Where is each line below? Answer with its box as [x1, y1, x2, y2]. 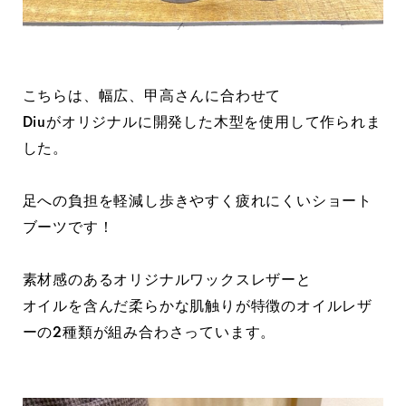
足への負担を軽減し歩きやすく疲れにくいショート [22, 190, 373, 212]
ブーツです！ [22, 217, 114, 238]
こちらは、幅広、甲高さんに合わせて [22, 85, 282, 107]
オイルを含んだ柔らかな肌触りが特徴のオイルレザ [22, 295, 373, 317]
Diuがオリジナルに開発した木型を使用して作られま [22, 111, 382, 133]
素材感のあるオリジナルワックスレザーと [22, 269, 312, 291]
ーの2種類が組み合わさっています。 [22, 322, 276, 343]
